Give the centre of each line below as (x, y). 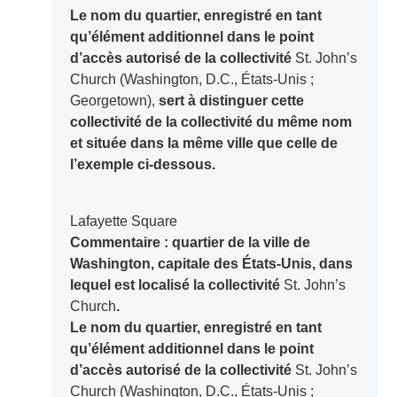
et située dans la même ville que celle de (203, 144)
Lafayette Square (127, 222)
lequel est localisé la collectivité (176, 285)
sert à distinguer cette (229, 101)
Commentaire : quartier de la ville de (190, 243)
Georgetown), (112, 101)
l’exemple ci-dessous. (142, 165)
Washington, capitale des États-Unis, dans (211, 264)
